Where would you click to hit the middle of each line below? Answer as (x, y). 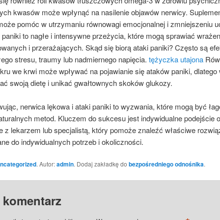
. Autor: (46, 164)
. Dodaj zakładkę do (101, 164)
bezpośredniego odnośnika (166, 164)
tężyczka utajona (176, 59)
